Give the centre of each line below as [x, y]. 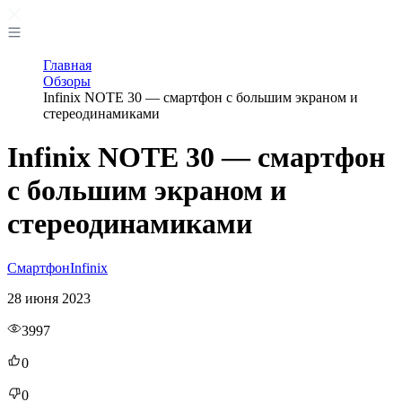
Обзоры [67, 81]
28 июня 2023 [49, 298]
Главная [67, 65]
